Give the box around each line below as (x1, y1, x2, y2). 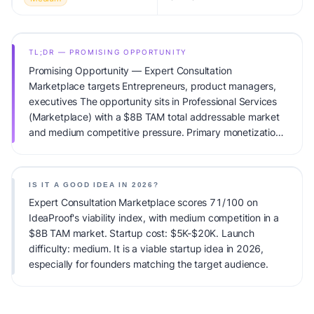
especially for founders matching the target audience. (29, 258, 268, 270)
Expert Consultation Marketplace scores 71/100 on (29, 196, 258, 208)
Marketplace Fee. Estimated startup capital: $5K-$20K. (29, 142, 275, 153)
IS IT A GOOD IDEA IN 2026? (29, 181, 159, 189)
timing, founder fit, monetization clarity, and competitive (29, 172, 278, 184)
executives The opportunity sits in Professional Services (29, 95, 278, 107)
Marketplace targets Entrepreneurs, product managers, (29, 80, 276, 92)
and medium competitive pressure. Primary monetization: (29, 126, 284, 138)
